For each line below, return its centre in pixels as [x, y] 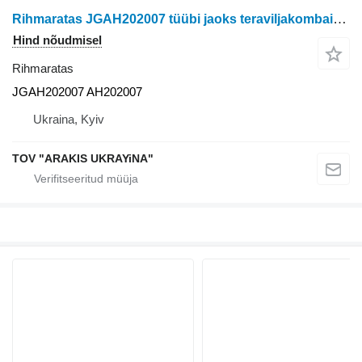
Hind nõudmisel [57, 40]
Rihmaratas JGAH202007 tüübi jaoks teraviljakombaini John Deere [340, 19]
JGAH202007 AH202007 [77, 91]
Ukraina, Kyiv [69, 119]
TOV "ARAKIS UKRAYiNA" [83, 158]
